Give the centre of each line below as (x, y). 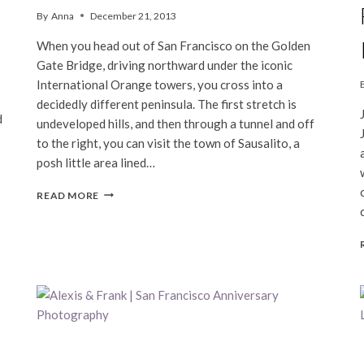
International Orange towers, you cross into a (160, 84)
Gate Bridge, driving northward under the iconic (165, 65)
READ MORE (68, 195)
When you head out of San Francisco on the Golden (174, 45)
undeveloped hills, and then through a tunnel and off (176, 123)
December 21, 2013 (133, 15)
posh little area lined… (96, 162)
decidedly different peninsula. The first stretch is (167, 104)
